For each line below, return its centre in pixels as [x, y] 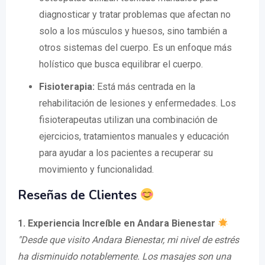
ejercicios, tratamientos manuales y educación [134, 137]
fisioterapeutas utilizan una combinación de [128, 120]
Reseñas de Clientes [79, 195]
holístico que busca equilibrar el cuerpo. [121, 64]
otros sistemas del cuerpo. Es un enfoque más [135, 48]
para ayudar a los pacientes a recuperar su [126, 153]
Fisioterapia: [67, 87]
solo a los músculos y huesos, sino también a [133, 31]
